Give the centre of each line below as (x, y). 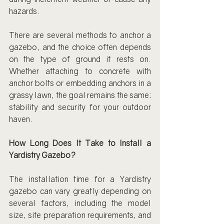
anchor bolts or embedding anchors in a (80, 83)
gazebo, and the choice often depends (80, 47)
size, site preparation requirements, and (80, 215)
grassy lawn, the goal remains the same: (80, 95)
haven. (21, 119)
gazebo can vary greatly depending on (80, 191)
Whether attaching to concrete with (80, 71)
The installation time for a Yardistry (80, 179)
